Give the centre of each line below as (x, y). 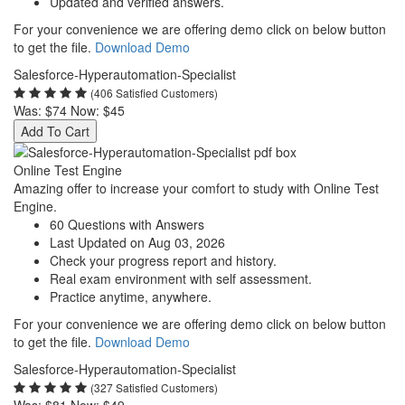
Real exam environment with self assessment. (181, 278)
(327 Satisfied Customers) (154, 387)
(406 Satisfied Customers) (154, 93)
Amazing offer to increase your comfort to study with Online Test (196, 188)
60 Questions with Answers (127, 224)
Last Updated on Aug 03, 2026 (137, 242)
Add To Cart (55, 131)
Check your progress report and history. (163, 260)
